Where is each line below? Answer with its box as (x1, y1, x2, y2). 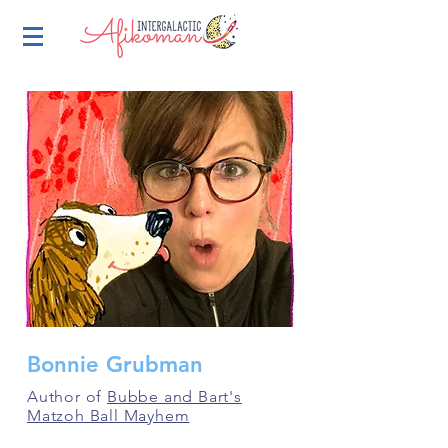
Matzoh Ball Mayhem (27, 406, 190, 425)
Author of (27, 387, 108, 406)
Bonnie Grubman (27, 351, 203, 378)
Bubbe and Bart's (107, 387, 242, 406)
